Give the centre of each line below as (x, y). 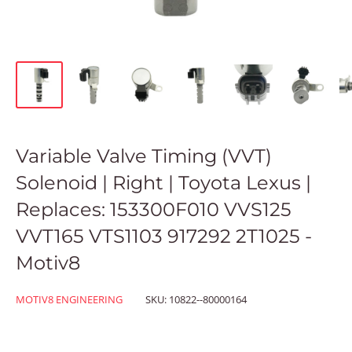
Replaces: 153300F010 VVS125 (154, 209)
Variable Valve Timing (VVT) (144, 156)
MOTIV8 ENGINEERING (69, 299)
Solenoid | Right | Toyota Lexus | (163, 182)
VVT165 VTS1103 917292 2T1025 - (164, 236)
